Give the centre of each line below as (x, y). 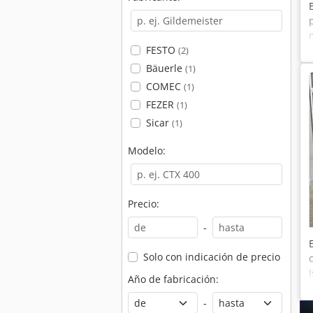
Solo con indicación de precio (211, 257)
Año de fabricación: (173, 279)
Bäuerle (165, 68)
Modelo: (147, 151)
